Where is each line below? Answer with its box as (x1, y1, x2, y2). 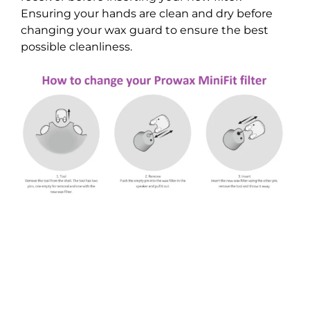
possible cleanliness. (21, 40, 132, 54)
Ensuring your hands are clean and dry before (21, 7, 273, 21)
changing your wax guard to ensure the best (21, 24, 268, 37)
